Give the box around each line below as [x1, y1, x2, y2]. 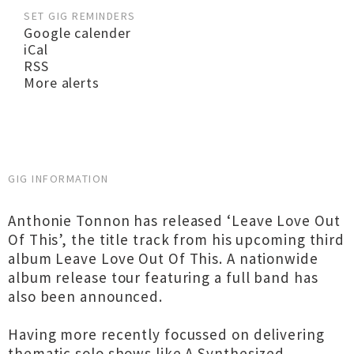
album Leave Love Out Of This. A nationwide [8, 249, 318, 268]
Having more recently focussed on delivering [8, 325, 325, 344]
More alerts [24, 73, 100, 92]
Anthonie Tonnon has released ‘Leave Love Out [8, 211, 341, 230]
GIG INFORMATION [8, 171, 109, 186]
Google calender [24, 24, 131, 42]
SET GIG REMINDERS [24, 9, 136, 23]
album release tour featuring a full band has [8, 268, 318, 287]
